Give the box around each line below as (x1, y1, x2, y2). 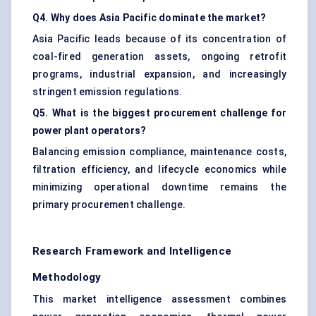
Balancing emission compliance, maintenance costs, (32, 146, 286, 158)
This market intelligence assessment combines (32, 293, 286, 305)
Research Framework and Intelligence (32, 245, 231, 258)
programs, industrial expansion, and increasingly (32, 68, 286, 80)
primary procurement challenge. (32, 199, 186, 211)
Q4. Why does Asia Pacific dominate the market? (32, 12, 267, 24)
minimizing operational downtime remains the (32, 181, 286, 193)
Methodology (32, 271, 102, 284)
